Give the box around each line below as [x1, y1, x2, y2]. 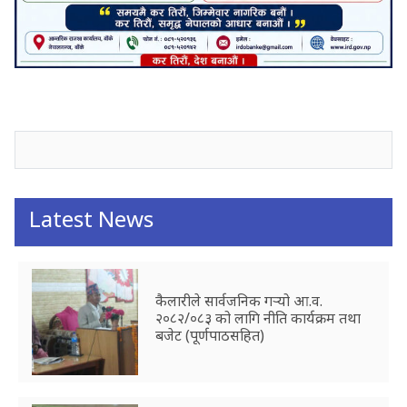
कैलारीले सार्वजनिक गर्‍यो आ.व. [154, 290, 323, 311]
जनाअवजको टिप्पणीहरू [22, 87, 222, 118]
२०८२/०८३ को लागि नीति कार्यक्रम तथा [154, 307, 361, 328]
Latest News [29, 203, 154, 233]
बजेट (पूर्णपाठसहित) [154, 324, 264, 345]
